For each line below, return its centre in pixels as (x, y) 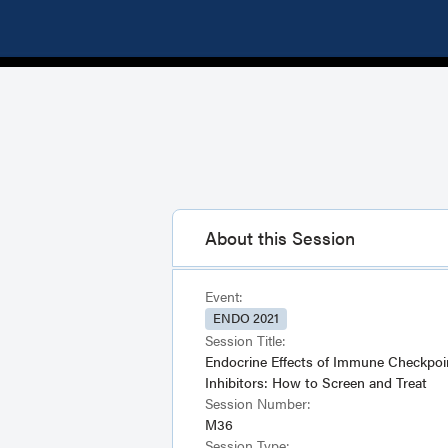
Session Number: (258, 402)
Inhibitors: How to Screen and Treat (316, 381)
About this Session (280, 237)
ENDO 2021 (246, 317)
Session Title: (245, 339)
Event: (224, 295)
